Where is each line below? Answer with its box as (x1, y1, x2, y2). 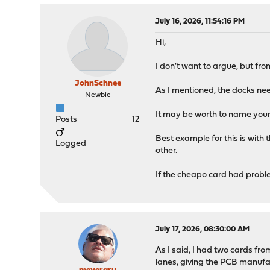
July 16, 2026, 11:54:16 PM (155, 17, 245, 26)
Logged (55, 139, 87, 149)
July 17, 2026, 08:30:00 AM (155, 225, 250, 234)
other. (155, 146, 178, 156)
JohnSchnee (74, 79, 121, 89)
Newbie (84, 92, 111, 99)
